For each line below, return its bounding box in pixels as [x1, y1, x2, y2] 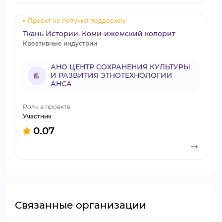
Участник [23, 112, 52, 120]
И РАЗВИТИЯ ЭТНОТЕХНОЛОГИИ [51, 71, 172, 80]
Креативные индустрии [23, 40, 97, 47]
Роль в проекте [23, 103, 70, 111]
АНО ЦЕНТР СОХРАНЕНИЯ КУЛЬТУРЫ [51, 62, 190, 71]
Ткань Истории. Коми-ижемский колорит [23, 29, 175, 38]
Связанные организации [15, 199, 146, 211]
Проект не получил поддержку [28, 17, 126, 24]
